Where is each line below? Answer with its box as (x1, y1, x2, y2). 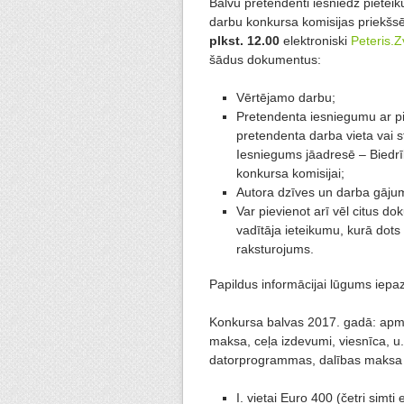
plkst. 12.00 (209, 33, 280, 49)
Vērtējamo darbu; (236, 90, 335, 106)
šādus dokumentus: (209, 52, 321, 68)
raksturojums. (236, 242, 314, 257)
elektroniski (280, 33, 351, 49)
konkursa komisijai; (236, 166, 344, 181)
